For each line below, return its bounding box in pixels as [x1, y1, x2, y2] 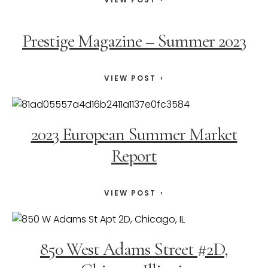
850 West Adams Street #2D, [40, 238, 228, 261]
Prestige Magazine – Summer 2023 [22, 30, 246, 53]
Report [111, 145, 157, 167]
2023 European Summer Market [31, 123, 237, 146]
